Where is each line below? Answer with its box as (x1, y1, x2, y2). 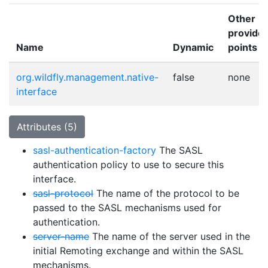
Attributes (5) (17, 121, 77, 133)
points (228, 41, 257, 53)
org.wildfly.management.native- (16, 71, 159, 83)
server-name (33, 230, 89, 242)
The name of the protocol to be (93, 187, 239, 199)
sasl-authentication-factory (33, 144, 156, 156)
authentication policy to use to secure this (33, 159, 224, 170)
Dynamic (173, 41, 214, 53)
